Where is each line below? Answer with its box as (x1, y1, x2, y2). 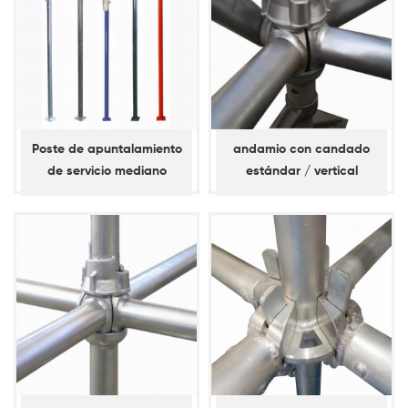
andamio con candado (233, 143, 370, 157)
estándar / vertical (245, 165, 358, 178)
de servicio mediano (46, 165, 167, 178)
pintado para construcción (26, 187, 187, 200)
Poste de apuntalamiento (31, 143, 182, 157)
